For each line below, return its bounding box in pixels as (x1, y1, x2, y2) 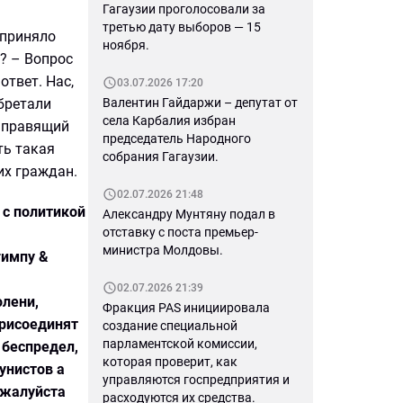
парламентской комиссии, (103, 336, 257, 351)
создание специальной (103, 318, 237, 333)
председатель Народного (103, 131, 251, 146)
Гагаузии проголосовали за (103, 2, 265, 16)
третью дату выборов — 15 (103, 20, 261, 34)
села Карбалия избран (103, 113, 236, 128)
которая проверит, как (103, 354, 237, 369)
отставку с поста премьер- (103, 225, 258, 239)
